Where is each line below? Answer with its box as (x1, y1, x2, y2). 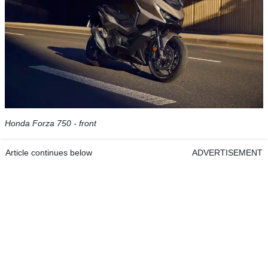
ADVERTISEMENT (192, 148, 263, 158)
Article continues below (5, 148, 92, 158)
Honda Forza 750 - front (5, 118, 96, 129)
